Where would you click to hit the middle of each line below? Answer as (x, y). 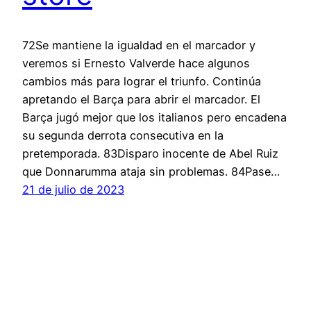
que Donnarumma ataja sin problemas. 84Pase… (151, 171)
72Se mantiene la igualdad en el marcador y (139, 45)
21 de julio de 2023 (73, 189)
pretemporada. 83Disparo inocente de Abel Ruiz (150, 153)
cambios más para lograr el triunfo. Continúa (142, 81)
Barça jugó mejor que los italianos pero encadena (154, 117)
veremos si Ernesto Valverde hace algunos (136, 63)
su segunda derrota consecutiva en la (123, 135)
